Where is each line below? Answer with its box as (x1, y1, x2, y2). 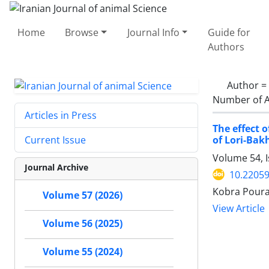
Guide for (207, 25, 250, 39)
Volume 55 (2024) (43, 245, 122, 259)
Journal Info (127, 25, 180, 39)
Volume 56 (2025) (43, 217, 122, 231)
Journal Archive (25, 162, 88, 174)
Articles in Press (25, 109, 97, 122)
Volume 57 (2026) (43, 189, 122, 202)
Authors (207, 40, 244, 53)
